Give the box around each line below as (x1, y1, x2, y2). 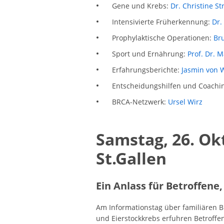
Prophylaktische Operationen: (111, 33, 213, 43)
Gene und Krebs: (111, 1, 170, 11)
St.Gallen (96, 147, 166, 169)
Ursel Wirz (167, 97, 202, 106)
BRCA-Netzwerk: (111, 97, 168, 106)
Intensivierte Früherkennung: (111, 17, 212, 27)
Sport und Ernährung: (111, 49, 187, 59)
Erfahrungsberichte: (111, 65, 181, 75)
